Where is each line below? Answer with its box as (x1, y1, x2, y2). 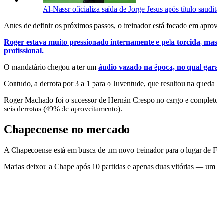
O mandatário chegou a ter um (4, 62, 98, 71)
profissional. (4, 46, 44, 55)
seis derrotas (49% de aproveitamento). (4, 104, 122, 113)
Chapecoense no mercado (4, 123, 130, 136)
